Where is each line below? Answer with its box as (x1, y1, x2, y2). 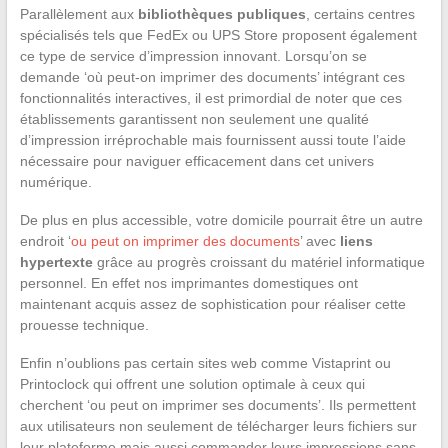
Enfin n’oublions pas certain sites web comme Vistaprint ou (19, 355, 391, 372)
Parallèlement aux (19, 6, 138, 23)
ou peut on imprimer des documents (70, 233, 300, 250)
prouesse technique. (19, 317, 149, 334)
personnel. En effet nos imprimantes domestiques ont (19, 275, 358, 292)
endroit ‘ (19, 233, 71, 250)
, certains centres (305, 6, 415, 23)
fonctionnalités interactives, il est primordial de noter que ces (19, 90, 402, 107)
